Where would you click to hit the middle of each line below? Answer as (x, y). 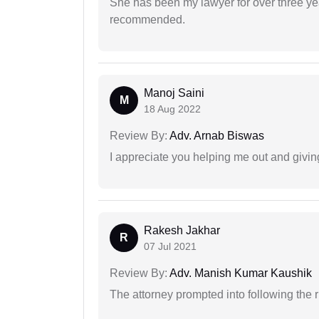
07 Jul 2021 (170, 247)
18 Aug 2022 (172, 109)
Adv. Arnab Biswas (216, 136)
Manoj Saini (174, 93)
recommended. (147, 20)
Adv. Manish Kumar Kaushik (240, 273)
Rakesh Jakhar (182, 231)
